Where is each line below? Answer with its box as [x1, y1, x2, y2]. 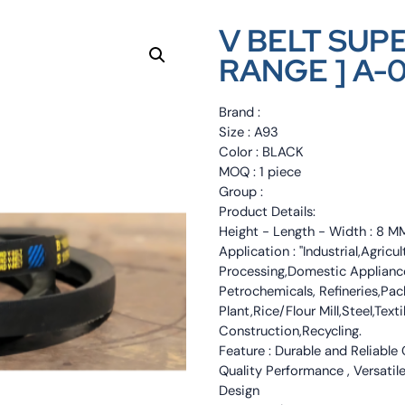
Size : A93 [219, 123, 279, 142]
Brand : [219, 103, 261, 122]
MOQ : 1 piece [219, 163, 302, 182]
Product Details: [219, 202, 316, 221]
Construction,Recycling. [219, 322, 363, 341]
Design [219, 381, 260, 400]
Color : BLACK [219, 143, 305, 162]
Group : [219, 183, 264, 202]
